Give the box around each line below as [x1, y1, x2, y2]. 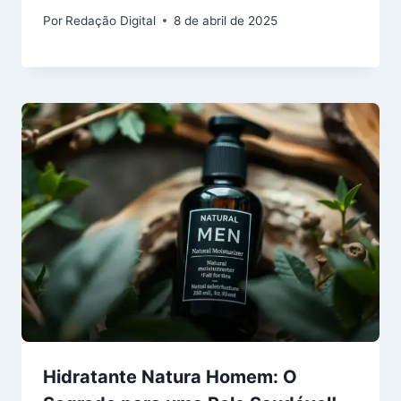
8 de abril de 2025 [174, 13, 278, 28]
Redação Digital [65, 13, 157, 28]
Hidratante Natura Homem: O [43, 365, 297, 388]
